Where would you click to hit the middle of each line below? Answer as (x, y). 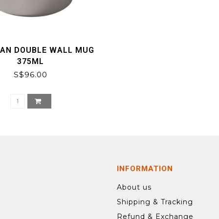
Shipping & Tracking (155, 202)
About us (134, 187)
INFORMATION (145, 169)
